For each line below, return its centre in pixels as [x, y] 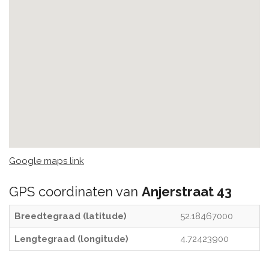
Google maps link [47, 161]
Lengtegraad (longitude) [71, 239]
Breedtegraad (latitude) [71, 216]
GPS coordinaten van [75, 192]
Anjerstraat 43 [187, 192]
